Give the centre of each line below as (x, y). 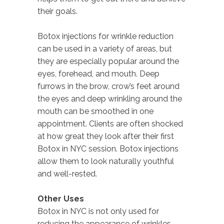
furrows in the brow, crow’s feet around (108, 86)
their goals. (57, 11)
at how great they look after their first (106, 136)
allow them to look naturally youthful (106, 161)
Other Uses (61, 198)
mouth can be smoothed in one (95, 111)
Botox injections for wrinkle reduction (105, 36)
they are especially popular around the (108, 61)
